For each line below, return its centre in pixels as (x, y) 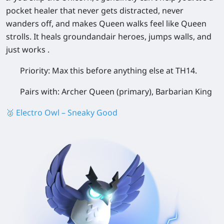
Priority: (36, 70)
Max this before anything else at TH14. (124, 70)
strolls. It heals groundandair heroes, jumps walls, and (109, 36)
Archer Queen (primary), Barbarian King (137, 91)
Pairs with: (41, 91)
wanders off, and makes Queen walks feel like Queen (106, 23)
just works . (28, 49)
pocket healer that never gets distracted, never (95, 10)
